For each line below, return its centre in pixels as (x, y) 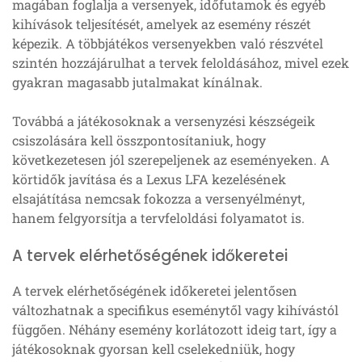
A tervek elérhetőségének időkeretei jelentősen (155, 290)
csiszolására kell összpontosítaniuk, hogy (139, 140)
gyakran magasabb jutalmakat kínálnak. (137, 82)
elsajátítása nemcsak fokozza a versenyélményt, (158, 198)
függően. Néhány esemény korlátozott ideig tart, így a (175, 329)
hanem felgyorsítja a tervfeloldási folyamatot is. (158, 217)
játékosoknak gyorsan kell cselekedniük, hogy (154, 348)
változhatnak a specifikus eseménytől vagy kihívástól (175, 309)
